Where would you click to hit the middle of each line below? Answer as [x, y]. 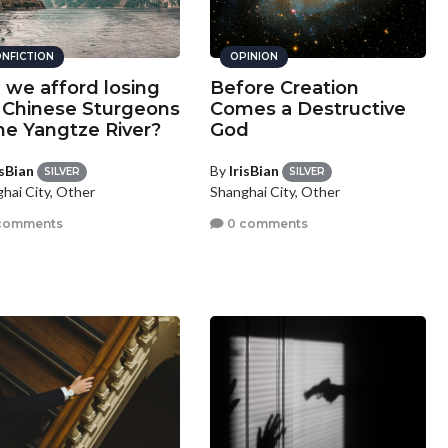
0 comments [266, 223]
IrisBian [254, 170]
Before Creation [285, 88]
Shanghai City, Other [275, 192]
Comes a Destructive [308, 109]
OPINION [254, 56]
